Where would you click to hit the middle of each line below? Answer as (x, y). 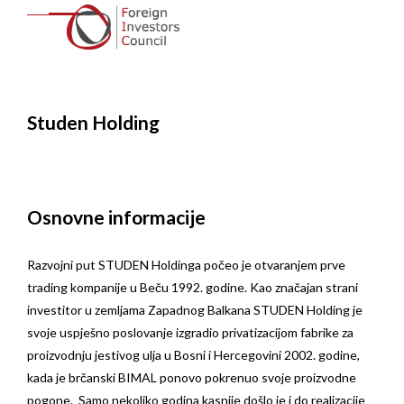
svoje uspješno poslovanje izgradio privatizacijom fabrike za (190, 333)
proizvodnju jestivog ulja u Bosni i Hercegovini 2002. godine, (193, 355)
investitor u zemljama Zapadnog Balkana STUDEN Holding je (195, 310)
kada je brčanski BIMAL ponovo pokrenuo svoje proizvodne (192, 378)
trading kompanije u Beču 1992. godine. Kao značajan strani (193, 288)
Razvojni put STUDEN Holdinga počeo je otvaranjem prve (186, 265)
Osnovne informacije (116, 217)
